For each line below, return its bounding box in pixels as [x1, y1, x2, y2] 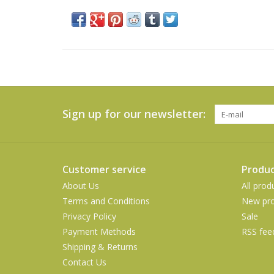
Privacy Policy [62, 210, 116, 222]
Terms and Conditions [62, 194, 150, 207]
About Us [62, 179, 99, 191]
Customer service [62, 162, 146, 176]
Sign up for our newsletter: [62, 106, 206, 121]
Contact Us [62, 256, 106, 268]
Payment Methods [62, 225, 136, 237]
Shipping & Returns [62, 240, 138, 253]
